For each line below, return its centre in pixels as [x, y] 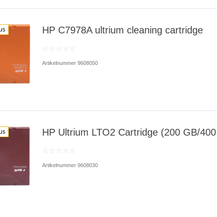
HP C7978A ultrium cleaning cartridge [122, 30]
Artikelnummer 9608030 [70, 165]
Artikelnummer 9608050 [70, 63]
